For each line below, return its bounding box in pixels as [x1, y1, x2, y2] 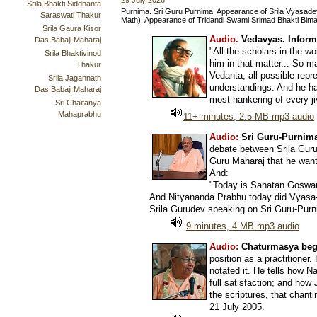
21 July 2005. [209, 301, 265, 312]
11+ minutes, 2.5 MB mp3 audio [183, 111, 314, 122]
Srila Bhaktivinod [45, 49, 101, 57]
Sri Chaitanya [55, 98, 101, 107]
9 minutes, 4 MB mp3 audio [186, 221, 299, 231]
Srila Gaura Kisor [42, 24, 101, 33]
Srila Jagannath [48, 74, 101, 82]
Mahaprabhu [58, 110, 101, 118]
